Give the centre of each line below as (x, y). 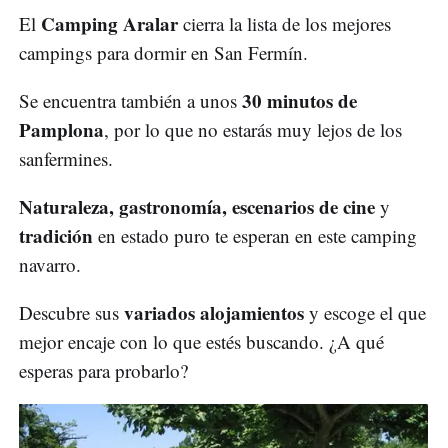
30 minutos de (299, 100)
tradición (56, 235)
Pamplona (61, 129)
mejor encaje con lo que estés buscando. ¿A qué (201, 341)
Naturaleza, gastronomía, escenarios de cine (197, 206)
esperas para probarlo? (103, 370)
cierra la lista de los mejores (284, 23)
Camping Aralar (109, 23)
